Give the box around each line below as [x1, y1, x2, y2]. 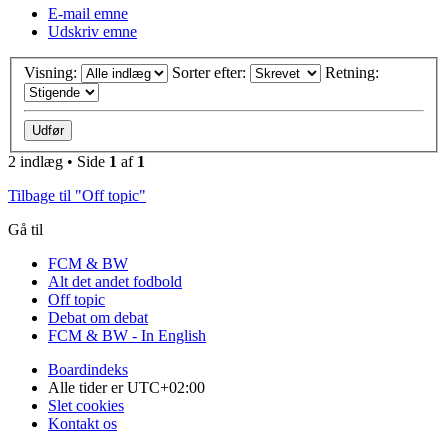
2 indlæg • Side [8, 153, 109, 171]
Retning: [325, 64, 383, 82]
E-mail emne [48, 4, 128, 22]
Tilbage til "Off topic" [8, 187, 146, 205]
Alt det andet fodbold [48, 273, 182, 291]
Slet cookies [48, 397, 124, 415]
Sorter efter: [172, 64, 250, 82]
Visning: [24, 64, 81, 82]
